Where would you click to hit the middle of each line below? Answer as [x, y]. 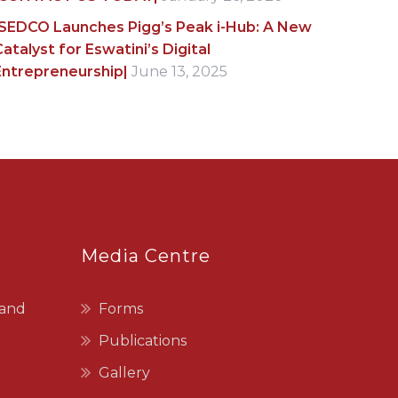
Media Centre [146, 256]
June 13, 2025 [179, 72]
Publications [143, 341]
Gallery [124, 373]
